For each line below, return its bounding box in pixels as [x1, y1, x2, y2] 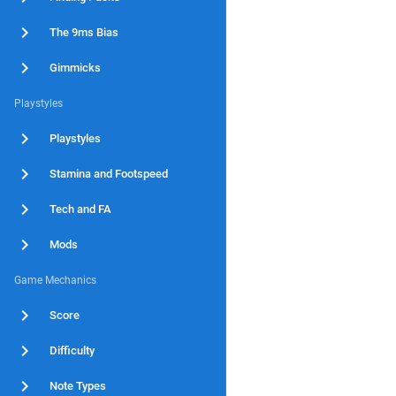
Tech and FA [49, 202, 111, 216]
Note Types [49, 379, 106, 392]
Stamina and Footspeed [49, 167, 168, 180]
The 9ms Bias [49, 26, 118, 39]
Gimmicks [49, 61, 101, 74]
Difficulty [49, 344, 95, 357]
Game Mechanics [14, 274, 96, 286]
